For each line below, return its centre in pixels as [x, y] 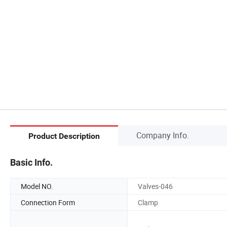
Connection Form [48, 202]
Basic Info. [31, 162]
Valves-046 [155, 186]
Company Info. [163, 135]
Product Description [64, 136]
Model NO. [37, 186]
